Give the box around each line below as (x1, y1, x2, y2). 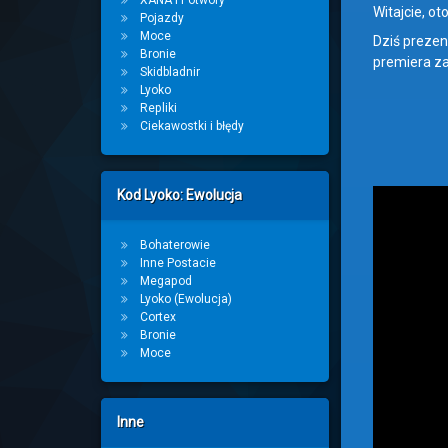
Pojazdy (139, 11, 184, 25)
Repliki (139, 101, 177, 115)
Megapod (139, 274, 192, 288)
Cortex (139, 310, 176, 324)
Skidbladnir (139, 65, 200, 79)
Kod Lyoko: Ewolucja (116, 187, 242, 203)
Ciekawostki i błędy (139, 119, 244, 133)
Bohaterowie (139, 238, 210, 252)
